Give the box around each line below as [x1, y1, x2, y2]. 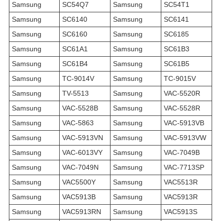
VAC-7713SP [164, 163, 204, 172]
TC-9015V [164, 74, 196, 83]
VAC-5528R [164, 104, 200, 112]
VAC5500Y [62, 178, 96, 186]
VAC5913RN [62, 208, 101, 216]
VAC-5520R [164, 89, 200, 98]
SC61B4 [62, 60, 88, 68]
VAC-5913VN [62, 134, 103, 142]
